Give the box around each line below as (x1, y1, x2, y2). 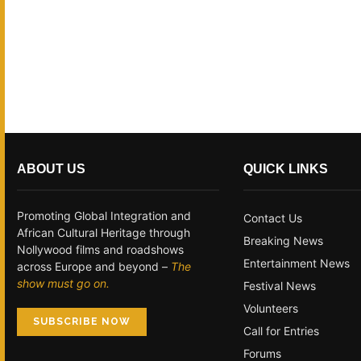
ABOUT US (17, 161, 85, 176)
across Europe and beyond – (17, 259, 171, 273)
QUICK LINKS (243, 161, 329, 176)
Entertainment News (243, 255, 351, 270)
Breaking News (243, 233, 324, 247)
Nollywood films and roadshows (17, 242, 184, 256)
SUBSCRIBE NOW (33, 315, 131, 327)
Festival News (243, 278, 317, 293)
